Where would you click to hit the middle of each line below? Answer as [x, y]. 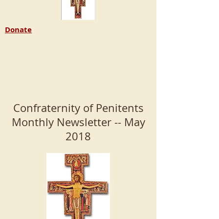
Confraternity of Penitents [78, 108]
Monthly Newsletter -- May [78, 122]
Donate [18, 30]
